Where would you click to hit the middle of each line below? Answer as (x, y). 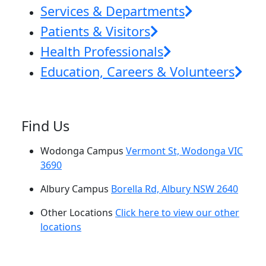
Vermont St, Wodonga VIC (184, 151)
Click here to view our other (177, 212)
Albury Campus (76, 189)
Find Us (45, 126)
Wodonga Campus (83, 151)
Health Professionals (102, 51)
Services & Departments (113, 11)
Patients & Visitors (95, 31)
